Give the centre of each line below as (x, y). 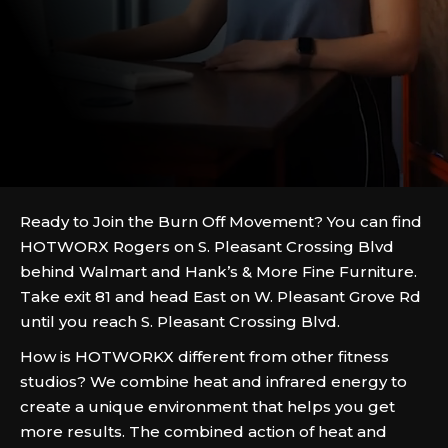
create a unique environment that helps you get (207, 406)
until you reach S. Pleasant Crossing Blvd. (180, 321)
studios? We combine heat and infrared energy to (213, 381)
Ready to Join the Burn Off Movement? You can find (221, 221)
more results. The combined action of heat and (203, 431)
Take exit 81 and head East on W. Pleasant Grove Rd (220, 296)
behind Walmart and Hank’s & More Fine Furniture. (218, 271)
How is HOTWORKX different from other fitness (204, 356)
